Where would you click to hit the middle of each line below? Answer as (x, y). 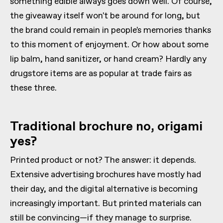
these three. (33, 88)
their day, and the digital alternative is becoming (104, 189)
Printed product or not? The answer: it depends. (103, 160)
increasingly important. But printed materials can (106, 203)
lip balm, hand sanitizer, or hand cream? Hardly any (108, 59)
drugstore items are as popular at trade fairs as (101, 73)
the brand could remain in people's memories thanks (111, 30)
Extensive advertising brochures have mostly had (106, 174)
